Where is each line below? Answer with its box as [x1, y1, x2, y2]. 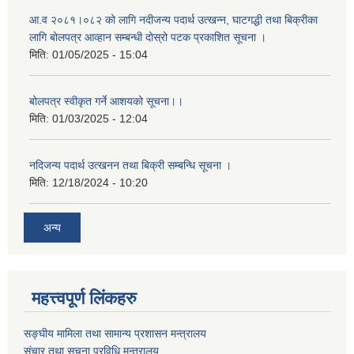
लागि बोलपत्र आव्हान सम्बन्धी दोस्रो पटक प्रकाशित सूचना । [29, 31, 266, 44]
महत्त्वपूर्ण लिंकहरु [32, 288, 137, 308]
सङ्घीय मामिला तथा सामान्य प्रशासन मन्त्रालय [24, 326, 206, 340]
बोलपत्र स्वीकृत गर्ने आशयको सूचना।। [29, 95, 183, 108]
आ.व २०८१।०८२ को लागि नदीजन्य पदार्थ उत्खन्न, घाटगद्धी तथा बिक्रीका [29, 13, 318, 27]
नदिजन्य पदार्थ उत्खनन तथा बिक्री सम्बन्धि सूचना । [29, 159, 232, 172]
